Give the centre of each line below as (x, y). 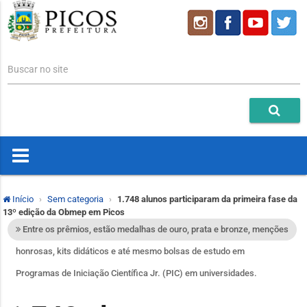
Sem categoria (75, 199)
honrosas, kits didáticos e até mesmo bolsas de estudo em (130, 251)
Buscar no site (37, 70)
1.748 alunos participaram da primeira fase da (207, 199)
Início (22, 199)
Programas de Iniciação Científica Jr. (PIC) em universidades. (136, 273)
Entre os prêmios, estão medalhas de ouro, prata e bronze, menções (154, 230)
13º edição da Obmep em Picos (64, 212)
